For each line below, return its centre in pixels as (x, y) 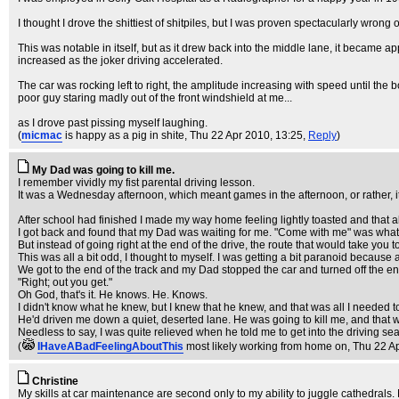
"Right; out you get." (65, 282)
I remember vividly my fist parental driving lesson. (136, 183)
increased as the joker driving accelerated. (120, 61)
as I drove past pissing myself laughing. (113, 123)
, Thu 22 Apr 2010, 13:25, (246, 135)
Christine (55, 381)
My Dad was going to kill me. (103, 170)
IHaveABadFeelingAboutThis (110, 346)
